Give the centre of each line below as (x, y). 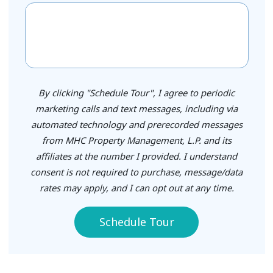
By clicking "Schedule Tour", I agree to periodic (136, 92)
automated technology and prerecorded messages (136, 124)
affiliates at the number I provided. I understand (136, 156)
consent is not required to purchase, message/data (136, 172)
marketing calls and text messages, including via (136, 108)
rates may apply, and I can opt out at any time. (136, 187)
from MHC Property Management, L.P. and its (136, 140)
